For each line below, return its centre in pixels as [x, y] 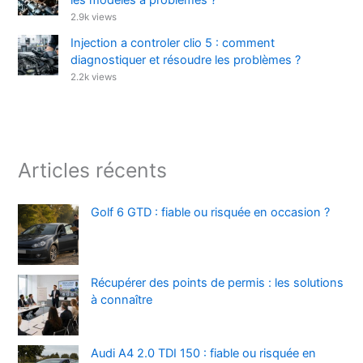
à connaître [122, 300]
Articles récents [93, 171]
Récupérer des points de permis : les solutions [218, 283]
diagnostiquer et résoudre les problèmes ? [186, 60]
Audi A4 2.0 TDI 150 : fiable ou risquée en [204, 354]
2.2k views [94, 77]
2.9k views [94, 17]
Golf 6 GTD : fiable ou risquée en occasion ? [211, 213]
